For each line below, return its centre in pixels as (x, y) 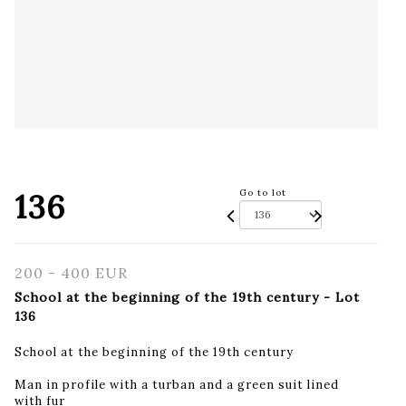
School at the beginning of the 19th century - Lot (187, 297)
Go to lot (262, 192)
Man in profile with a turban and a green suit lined (177, 384)
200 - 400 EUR (71, 272)
